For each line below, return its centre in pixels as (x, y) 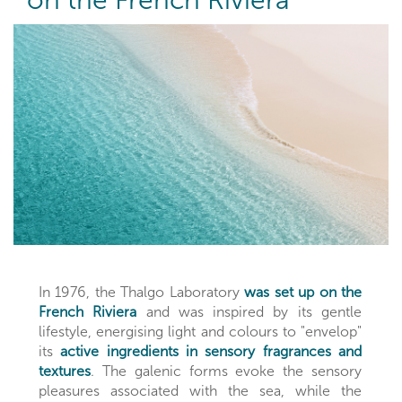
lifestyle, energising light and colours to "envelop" (200, 332)
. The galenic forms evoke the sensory (226, 371)
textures (65, 371)
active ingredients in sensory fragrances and (211, 352)
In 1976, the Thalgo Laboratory (142, 293)
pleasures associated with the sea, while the (200, 391)
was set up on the (303, 293)
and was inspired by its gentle (249, 312)
